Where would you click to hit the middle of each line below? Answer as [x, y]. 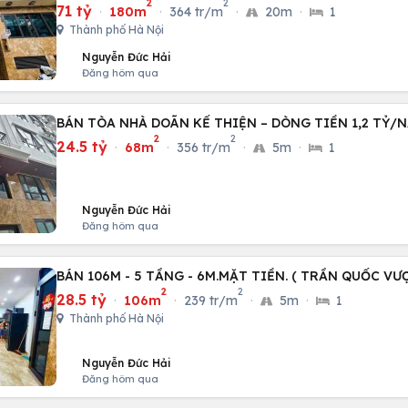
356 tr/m [204, 148]
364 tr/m [196, 12]
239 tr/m [211, 301]
